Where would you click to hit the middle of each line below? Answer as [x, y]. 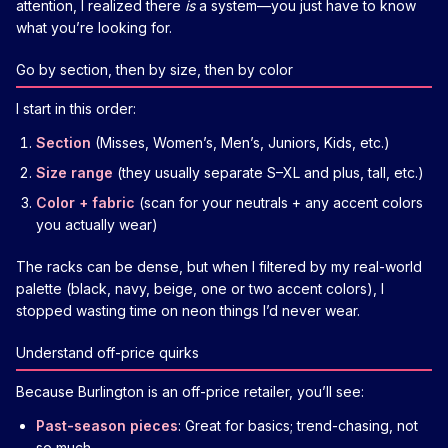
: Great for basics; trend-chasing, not [298, 425]
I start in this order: [76, 108]
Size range [74, 172]
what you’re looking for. [94, 27]
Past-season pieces [107, 425]
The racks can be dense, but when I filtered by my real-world [219, 266]
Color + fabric [85, 202]
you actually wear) [97, 224]
